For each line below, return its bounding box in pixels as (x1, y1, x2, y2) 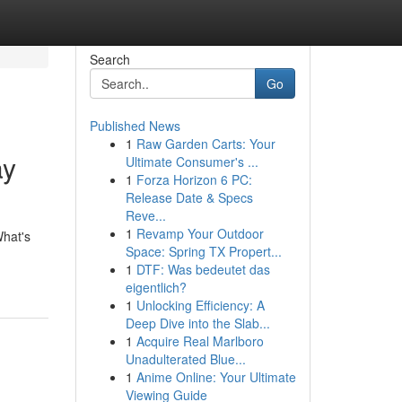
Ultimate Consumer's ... (125, 153, 258, 170)
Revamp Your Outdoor (135, 224, 264, 242)
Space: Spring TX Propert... (125, 242, 282, 260)
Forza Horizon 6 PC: (135, 170, 252, 188)
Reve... (125, 206, 166, 224)
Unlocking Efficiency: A (135, 296, 265, 314)
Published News (89, 117, 180, 135)
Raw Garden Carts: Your (135, 135, 275, 153)
